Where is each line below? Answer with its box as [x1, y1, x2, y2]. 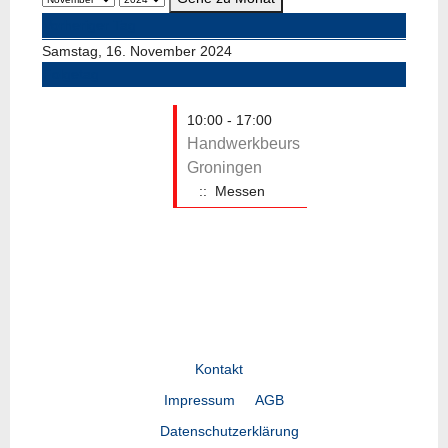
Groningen [187, 158, 262, 176]
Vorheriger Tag [43, 16, 136, 33]
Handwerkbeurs [187, 134, 300, 152]
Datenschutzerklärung [159, 422, 299, 439]
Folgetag [43, 65, 99, 82]
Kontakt [195, 360, 243, 377]
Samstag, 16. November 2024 [42, 42, 232, 59]
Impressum [164, 391, 235, 408]
